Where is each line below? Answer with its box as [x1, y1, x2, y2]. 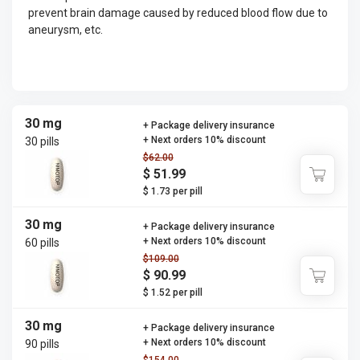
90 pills [25, 337, 59, 350]
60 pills [25, 236, 59, 249]
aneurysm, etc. [28, 23, 103, 36]
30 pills [25, 135, 59, 148]
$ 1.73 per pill [142, 186, 202, 197]
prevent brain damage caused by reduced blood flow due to [28, 6, 328, 19]
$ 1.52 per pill [142, 287, 202, 298]
